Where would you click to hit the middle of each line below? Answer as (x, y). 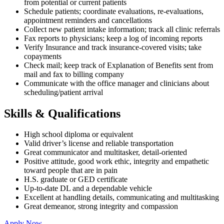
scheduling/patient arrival (63, 92)
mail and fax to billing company (74, 74)
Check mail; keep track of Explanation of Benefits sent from (118, 65)
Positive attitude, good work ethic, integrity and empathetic (116, 161)
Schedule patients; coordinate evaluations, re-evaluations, (114, 11)
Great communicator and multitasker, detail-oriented (105, 152)
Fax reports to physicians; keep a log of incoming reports (113, 38)
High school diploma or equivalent (78, 134)
